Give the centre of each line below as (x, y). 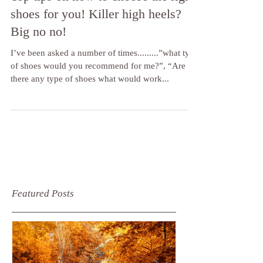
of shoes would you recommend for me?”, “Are (98, 113)
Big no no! (38, 78)
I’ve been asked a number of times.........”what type (104, 100)
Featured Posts (43, 240)
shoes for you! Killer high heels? (96, 61)
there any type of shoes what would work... (90, 126)
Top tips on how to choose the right (103, 43)
